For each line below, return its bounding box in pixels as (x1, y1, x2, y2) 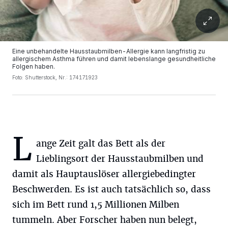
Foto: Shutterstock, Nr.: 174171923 (12, 74, 98, 80)
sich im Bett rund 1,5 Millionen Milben (12, 199, 179, 210)
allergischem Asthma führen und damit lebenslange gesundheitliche (12, 55, 216, 63)
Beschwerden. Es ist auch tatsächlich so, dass (12, 184, 211, 195)
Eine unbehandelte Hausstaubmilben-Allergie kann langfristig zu (12, 47, 205, 55)
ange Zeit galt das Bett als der (36, 138, 165, 149)
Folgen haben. (12, 63, 55, 70)
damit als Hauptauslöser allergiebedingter (12, 168, 196, 180)
